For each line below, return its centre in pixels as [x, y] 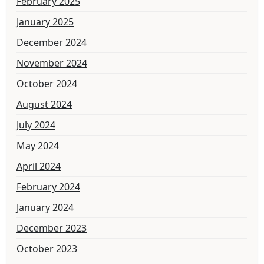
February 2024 [48, 187]
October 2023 [47, 249]
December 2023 [52, 228]
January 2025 [45, 22]
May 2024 [38, 146]
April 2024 [39, 166]
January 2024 [45, 208]
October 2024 [47, 84]
